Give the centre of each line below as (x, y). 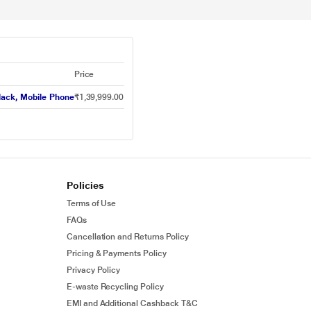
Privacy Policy (94, 270)
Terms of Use (92, 203)
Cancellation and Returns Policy (128, 237)
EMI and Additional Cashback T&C (133, 303)
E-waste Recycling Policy (115, 287)
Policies (85, 185)
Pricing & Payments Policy (117, 253)
